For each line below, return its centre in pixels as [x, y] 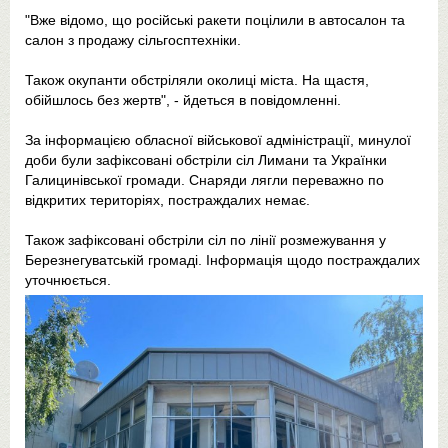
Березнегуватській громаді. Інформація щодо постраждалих [222, 260]
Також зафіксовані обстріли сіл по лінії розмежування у [205, 240]
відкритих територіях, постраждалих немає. [167, 200]
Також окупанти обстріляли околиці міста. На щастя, [197, 80]
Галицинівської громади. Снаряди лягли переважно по [204, 180]
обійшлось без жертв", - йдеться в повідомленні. [183, 100]
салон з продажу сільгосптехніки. [133, 40]
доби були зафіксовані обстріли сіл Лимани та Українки [206, 160]
